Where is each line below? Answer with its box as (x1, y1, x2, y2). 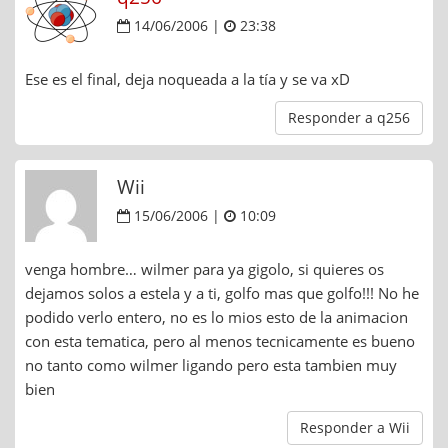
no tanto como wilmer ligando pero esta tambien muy (25, 354, 397, 375)
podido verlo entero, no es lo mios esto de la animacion (25, 306, 408, 327)
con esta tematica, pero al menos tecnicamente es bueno (25, 330, 415, 351)
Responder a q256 (288, 107, 410, 127)
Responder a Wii (300, 417, 410, 437)
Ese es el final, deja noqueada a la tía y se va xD (25, 68, 350, 89)
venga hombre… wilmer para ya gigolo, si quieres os (25, 258, 384, 279)
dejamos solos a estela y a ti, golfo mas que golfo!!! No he (25, 282, 419, 303)
